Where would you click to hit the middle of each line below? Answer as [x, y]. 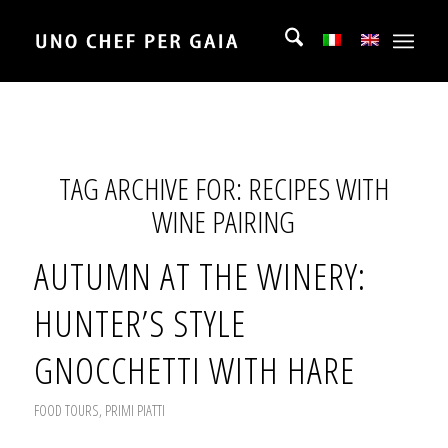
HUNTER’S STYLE [139, 323]
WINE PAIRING [224, 221]
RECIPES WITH [318, 188]
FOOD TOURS [66, 410]
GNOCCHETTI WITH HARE [194, 370]
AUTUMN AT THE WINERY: [199, 276]
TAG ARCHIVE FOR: [153, 188]
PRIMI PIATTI [134, 410]
